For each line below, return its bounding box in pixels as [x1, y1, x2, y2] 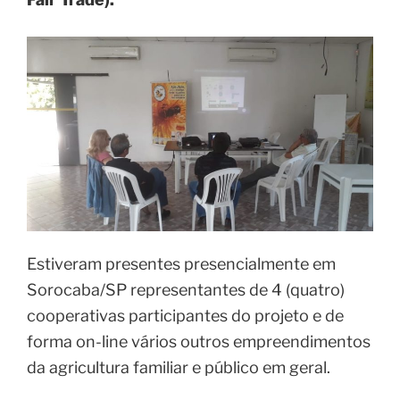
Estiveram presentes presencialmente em [27, 240, 336, 260]
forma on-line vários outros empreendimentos [27, 318, 371, 337]
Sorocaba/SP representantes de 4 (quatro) [27, 266, 345, 286]
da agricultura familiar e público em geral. [27, 344, 330, 363]
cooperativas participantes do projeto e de [27, 292, 344, 312]
